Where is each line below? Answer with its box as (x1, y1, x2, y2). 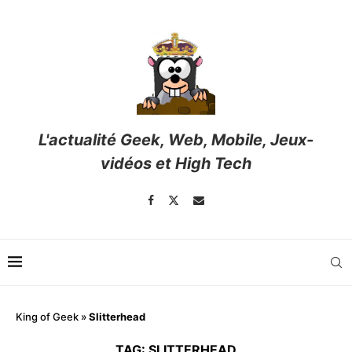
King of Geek (16, 310, 79, 324)
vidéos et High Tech (101, 154, 251, 174)
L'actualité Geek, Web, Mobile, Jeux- (38, 130, 313, 150)
